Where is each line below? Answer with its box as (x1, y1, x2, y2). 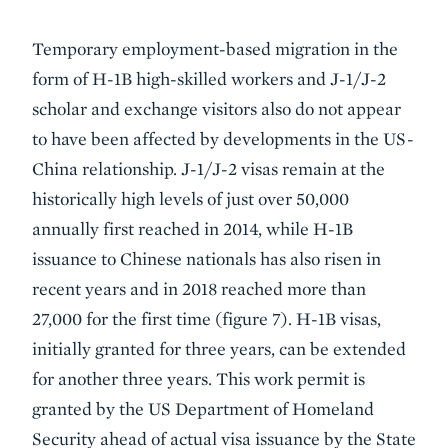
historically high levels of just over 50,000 (32, 187, 349, 209)
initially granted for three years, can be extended (32, 337, 406, 359)
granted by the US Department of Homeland (32, 397, 374, 419)
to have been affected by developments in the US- (32, 127, 414, 149)
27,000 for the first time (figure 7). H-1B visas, (32, 307, 381, 329)
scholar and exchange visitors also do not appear (32, 97, 401, 119)
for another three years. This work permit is (32, 367, 365, 389)
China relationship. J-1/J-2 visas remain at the (32, 157, 385, 179)
